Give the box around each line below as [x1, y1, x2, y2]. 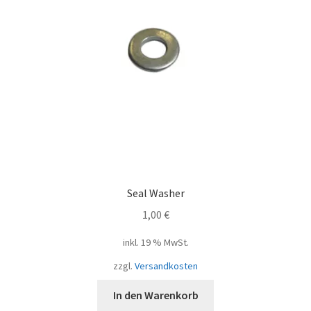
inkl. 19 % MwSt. [122, 236, 189, 249]
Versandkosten [135, 260, 198, 273]
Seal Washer [126, 186, 185, 201]
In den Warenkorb [112, 288, 199, 303]
